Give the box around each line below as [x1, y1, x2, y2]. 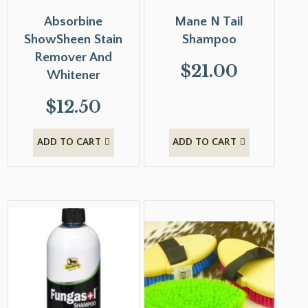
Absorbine [44, 14, 103, 29]
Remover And [34, 49, 113, 65]
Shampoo [181, 32, 236, 47]
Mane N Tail [175, 14, 244, 29]
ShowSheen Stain [24, 32, 123, 47]
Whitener [46, 67, 100, 82]
